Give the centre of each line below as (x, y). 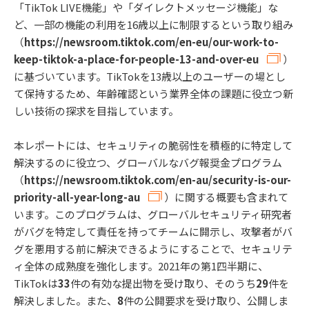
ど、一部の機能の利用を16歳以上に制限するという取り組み (153, 24)
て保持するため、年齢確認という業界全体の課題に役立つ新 (153, 93)
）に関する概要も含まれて (225, 197)
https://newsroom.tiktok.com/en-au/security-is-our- (158, 180)
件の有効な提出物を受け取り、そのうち (163, 283)
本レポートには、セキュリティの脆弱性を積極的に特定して (153, 146)
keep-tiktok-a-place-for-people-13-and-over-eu (136, 59)
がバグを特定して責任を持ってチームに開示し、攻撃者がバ (153, 232)
